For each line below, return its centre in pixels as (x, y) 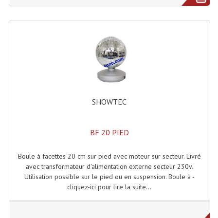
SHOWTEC (109, 101)
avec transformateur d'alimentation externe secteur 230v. (109, 166)
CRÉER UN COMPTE (109, 41)
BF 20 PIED (109, 132)
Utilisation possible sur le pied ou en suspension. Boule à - (109, 176)
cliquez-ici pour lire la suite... (109, 187)
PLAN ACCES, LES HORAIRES (109, 21)
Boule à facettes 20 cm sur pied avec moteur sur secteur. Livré (109, 156)
